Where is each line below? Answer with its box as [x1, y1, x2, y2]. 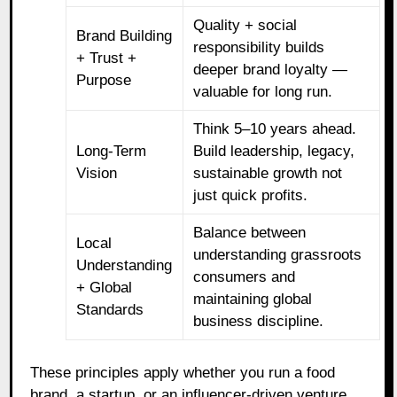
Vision [76, 164, 118, 182]
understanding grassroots [193, 245, 362, 263]
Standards [76, 300, 144, 318]
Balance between [193, 223, 307, 241]
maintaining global [193, 290, 313, 307]
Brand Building [76, 27, 173, 44]
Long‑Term [76, 142, 147, 160]
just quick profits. [193, 186, 308, 204]
